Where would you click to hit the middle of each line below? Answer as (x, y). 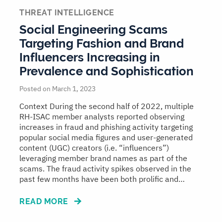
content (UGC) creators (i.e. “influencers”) (94, 148)
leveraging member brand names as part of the (103, 158)
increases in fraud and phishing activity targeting (106, 127)
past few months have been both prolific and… (102, 179)
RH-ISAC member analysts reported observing (102, 117)
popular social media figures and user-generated (106, 138)
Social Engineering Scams (93, 30)
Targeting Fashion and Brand (102, 44)
